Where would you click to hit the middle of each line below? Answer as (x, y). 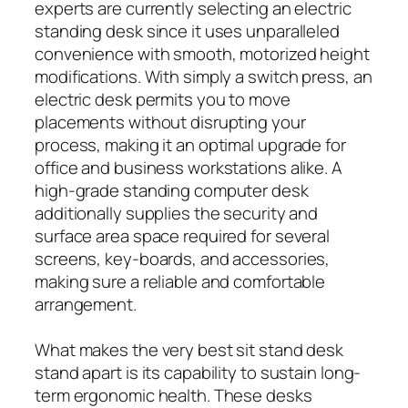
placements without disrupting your (170, 122)
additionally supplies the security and (177, 214)
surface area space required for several (183, 236)
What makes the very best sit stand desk (189, 350)
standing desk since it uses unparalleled (187, 31)
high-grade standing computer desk (172, 191)
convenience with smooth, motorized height (202, 54)
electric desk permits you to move (163, 100)
